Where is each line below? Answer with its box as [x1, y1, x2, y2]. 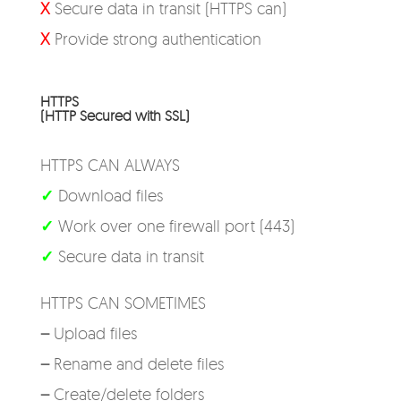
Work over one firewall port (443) [57, 216, 294, 235]
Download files [57, 185, 163, 205]
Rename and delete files [53, 354, 224, 373]
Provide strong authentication [49, 29, 261, 48]
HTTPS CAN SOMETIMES [39, 293, 206, 312]
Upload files [53, 323, 137, 343]
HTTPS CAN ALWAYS [39, 155, 180, 175]
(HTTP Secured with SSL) [39, 107, 190, 124]
